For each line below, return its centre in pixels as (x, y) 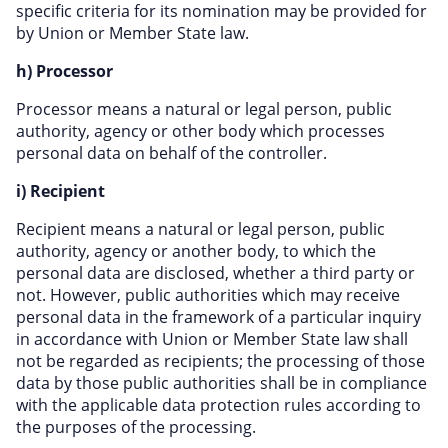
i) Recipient (60, 191)
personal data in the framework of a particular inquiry (218, 317)
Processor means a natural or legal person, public (204, 109)
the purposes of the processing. (136, 427)
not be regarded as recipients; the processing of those (220, 361)
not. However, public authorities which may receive (208, 295)
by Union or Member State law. (132, 33)
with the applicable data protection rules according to (218, 405)
